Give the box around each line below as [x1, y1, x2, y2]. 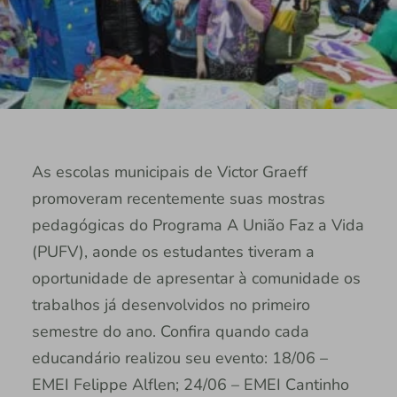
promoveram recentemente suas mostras [31, 188, 325, 210]
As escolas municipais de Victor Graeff [31, 161, 307, 183]
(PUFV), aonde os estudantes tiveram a [31, 241, 315, 263]
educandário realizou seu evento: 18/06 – [31, 347, 328, 370]
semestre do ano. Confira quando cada [31, 321, 309, 343]
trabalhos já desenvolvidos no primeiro [31, 294, 310, 316]
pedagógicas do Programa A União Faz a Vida [31, 214, 364, 237]
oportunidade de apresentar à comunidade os [31, 268, 361, 290]
